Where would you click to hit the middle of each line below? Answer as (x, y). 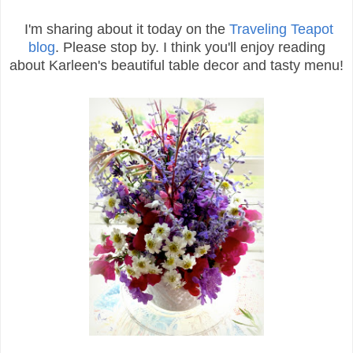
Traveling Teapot (281, 30)
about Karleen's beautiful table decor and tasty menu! (176, 66)
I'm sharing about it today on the (124, 30)
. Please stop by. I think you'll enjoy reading (190, 48)
